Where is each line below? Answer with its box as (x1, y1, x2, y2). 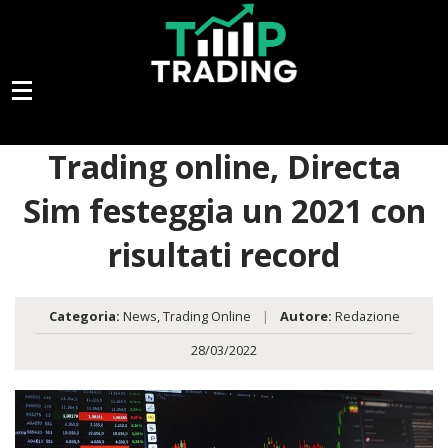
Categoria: (48, 307, 120, 326)
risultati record (108, 233, 340, 277)
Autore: (279, 307, 332, 326)
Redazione (331, 307, 400, 326)
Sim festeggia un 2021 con (22, 189, 426, 233)
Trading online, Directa (47, 145, 401, 189)
